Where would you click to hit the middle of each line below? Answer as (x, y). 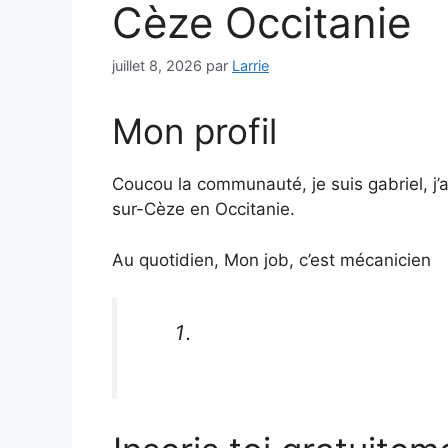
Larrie (250, 66)
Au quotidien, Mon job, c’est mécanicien (271, 259)
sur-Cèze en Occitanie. (203, 209)
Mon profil (194, 131)
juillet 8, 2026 (157, 66)
